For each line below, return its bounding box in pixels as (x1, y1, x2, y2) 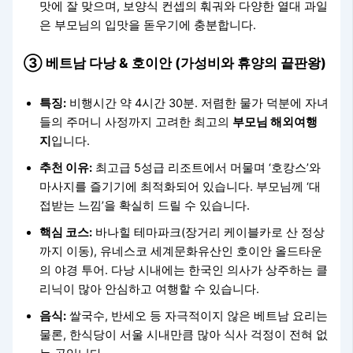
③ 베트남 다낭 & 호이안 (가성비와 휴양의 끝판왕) (24, 54, 327, 71)
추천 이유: (39, 161, 93, 176)
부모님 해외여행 (232, 115, 318, 130)
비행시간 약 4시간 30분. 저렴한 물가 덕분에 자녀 (66, 96, 329, 111)
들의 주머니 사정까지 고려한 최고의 (39, 115, 233, 130)
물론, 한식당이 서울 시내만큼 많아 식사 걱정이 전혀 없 (39, 328, 329, 343)
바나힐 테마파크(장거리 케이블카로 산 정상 (92, 225, 325, 240)
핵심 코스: (39, 225, 93, 240)
